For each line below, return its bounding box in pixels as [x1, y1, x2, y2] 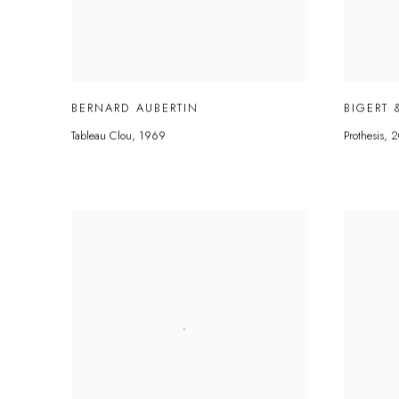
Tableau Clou [71, 126, 132, 144]
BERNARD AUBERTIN [71, 99, 199, 117]
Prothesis [344, 126, 384, 144]
